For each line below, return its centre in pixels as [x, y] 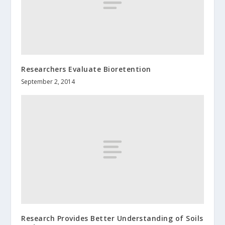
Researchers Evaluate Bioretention [86, 69]
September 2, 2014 [48, 81]
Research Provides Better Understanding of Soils [112, 218]
